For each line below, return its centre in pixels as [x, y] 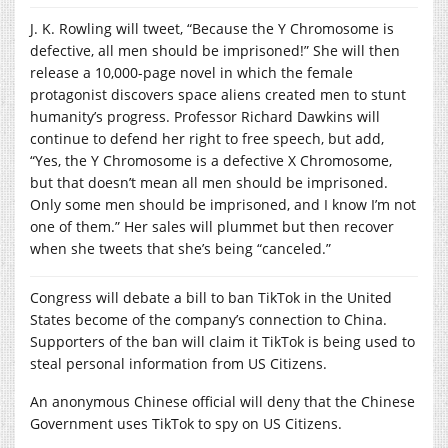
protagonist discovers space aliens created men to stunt [218, 94]
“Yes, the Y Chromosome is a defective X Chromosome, [211, 160]
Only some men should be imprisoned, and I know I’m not [223, 204]
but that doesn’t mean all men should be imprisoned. [209, 182]
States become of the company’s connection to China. [208, 319]
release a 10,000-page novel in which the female [191, 72]
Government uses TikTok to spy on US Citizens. [186, 423]
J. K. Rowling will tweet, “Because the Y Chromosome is [212, 28]
